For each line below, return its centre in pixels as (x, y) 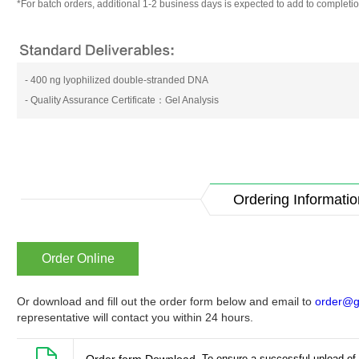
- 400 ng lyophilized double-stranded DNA (117, 80)
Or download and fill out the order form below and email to (166, 301)
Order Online (78, 258)
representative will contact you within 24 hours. (135, 317)
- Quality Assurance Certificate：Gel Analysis (122, 100)
